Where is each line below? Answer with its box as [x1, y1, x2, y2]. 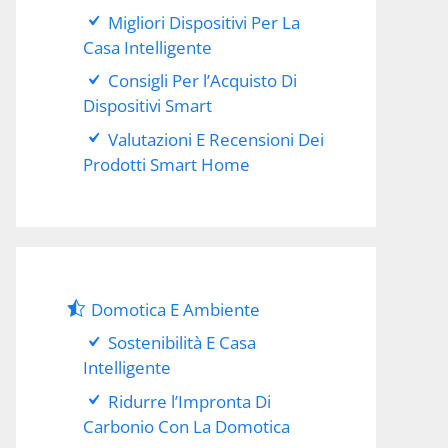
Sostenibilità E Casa [108, 331, 257, 355]
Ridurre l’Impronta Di [108, 389, 272, 413]
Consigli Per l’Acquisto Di [108, 69, 298, 93]
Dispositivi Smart [83, 94, 212, 118]
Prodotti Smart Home [83, 152, 250, 176]
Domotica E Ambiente [91, 297, 261, 321]
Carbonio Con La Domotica [83, 414, 290, 438]
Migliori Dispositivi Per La [108, 10, 301, 34]
